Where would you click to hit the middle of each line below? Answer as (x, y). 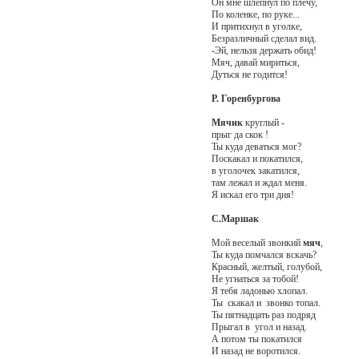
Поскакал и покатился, (257, 158)
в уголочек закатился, (255, 170)
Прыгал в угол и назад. (259, 327)
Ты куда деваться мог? (256, 146)
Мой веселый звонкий (257, 242)
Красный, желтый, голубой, (266, 266)
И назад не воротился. (256, 351)
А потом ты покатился (256, 339)
